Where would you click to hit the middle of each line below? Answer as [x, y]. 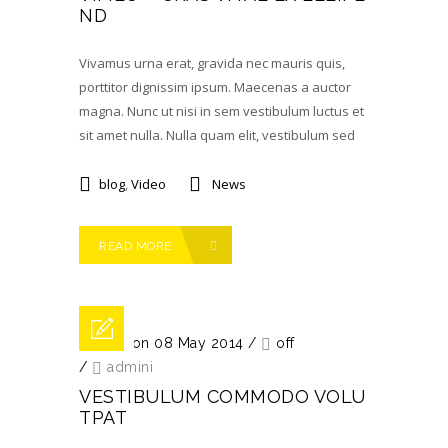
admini [130, 367]
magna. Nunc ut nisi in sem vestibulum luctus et [221, 111]
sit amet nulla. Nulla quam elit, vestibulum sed [217, 135]
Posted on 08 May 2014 [161, 343]
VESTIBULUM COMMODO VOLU [222, 396]
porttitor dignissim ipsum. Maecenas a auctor [215, 87]
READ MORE [137, 246]
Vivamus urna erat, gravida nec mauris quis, [212, 63]
